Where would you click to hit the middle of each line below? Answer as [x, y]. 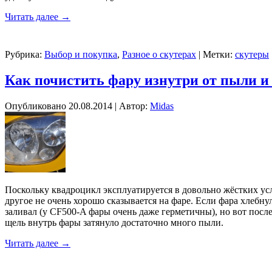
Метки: [218, 55]
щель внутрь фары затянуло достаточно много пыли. [114, 223]
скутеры [252, 55]
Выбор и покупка [81, 55]
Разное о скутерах [159, 55]
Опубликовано [36, 106]
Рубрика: [23, 55]
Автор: [133, 106]
